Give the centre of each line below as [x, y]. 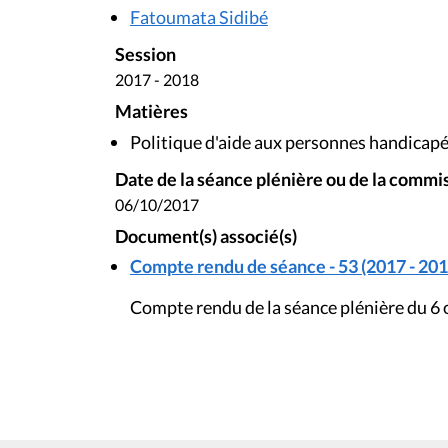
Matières [151, 112]
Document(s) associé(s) [206, 236]
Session [145, 55]
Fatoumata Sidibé [199, 17]
